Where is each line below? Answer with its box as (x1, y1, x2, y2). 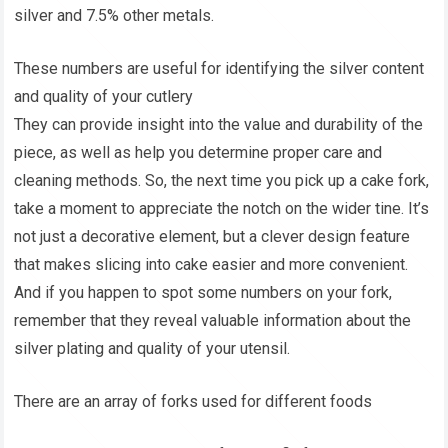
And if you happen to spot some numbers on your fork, (14, 283, 393, 303)
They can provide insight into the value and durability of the (14, 115, 424, 135)
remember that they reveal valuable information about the (14, 311, 412, 331)
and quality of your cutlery (14, 87, 194, 107)
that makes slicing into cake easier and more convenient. (14, 255, 409, 275)
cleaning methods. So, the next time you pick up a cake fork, (14, 171, 430, 191)
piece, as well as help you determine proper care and (14, 143, 383, 163)
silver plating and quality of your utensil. (14, 339, 291, 359)
